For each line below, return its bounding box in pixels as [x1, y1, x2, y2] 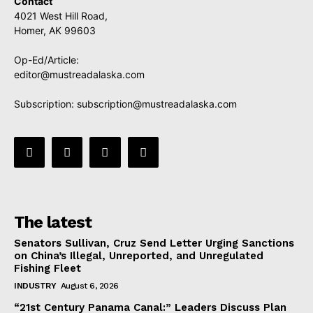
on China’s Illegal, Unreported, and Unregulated [14, 249, 263, 263]
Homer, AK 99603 [14, 24, 96, 36]
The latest [14, 212, 92, 233]
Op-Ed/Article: [14, 54, 79, 66]
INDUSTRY [14, 281, 56, 291]
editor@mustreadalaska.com [14, 68, 145, 80]
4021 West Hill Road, [14, 10, 108, 22]
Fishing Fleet [14, 262, 81, 275]
